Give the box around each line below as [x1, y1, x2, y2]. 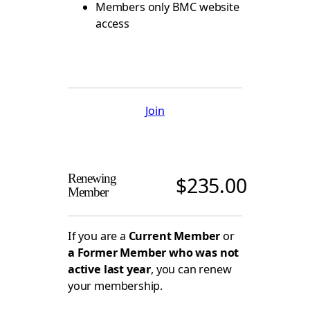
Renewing [68, 171, 117, 185]
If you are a [68, 228, 129, 244]
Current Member [128, 228, 221, 244]
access [95, 16, 129, 32]
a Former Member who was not [68, 245, 239, 261]
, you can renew [151, 262, 232, 277]
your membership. [68, 278, 163, 294]
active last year [68, 262, 152, 277]
